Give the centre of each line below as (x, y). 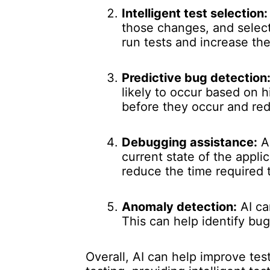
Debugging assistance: (190, 142)
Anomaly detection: (179, 207)
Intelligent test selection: (195, 13)
